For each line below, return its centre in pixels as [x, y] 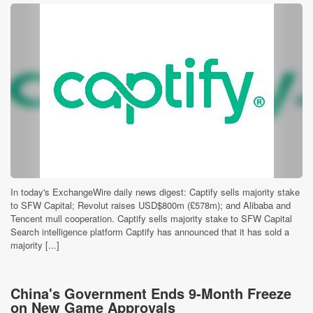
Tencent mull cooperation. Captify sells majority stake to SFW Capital [151, 218]
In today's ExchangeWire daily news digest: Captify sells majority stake [155, 192]
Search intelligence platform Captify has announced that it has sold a [150, 232]
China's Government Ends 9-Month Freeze [151, 293]
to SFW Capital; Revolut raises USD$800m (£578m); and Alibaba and [151, 205]
